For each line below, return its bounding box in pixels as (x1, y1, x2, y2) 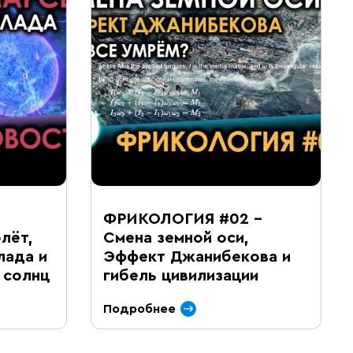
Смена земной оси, (102, 230, 249, 246)
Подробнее (102, 303, 176, 315)
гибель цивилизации (102, 268, 258, 284)
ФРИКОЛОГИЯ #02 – (102, 211, 262, 227)
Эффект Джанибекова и (102, 249, 291, 265)
